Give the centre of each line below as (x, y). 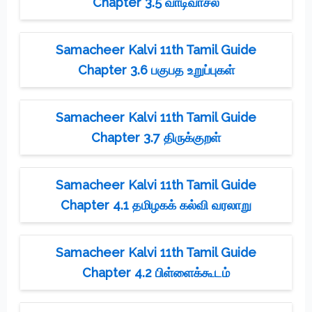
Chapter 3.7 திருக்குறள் (156, 137)
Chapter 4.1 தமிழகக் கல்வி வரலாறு (156, 205)
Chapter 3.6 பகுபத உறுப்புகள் (156, 70)
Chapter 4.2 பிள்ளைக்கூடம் (156, 272)
